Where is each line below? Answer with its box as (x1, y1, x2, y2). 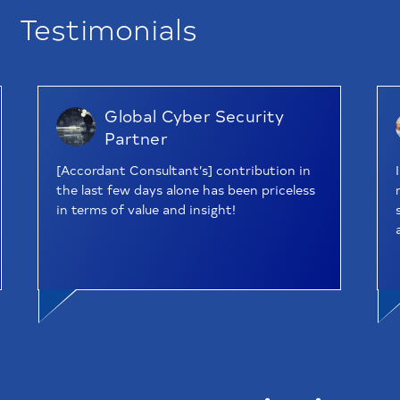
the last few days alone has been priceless (56, 180, 316, 199)
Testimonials (20, 7, 197, 47)
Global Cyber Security (104, 104, 285, 128)
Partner (104, 127, 168, 150)
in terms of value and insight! (56, 200, 237, 219)
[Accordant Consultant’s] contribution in (56, 161, 312, 179)
